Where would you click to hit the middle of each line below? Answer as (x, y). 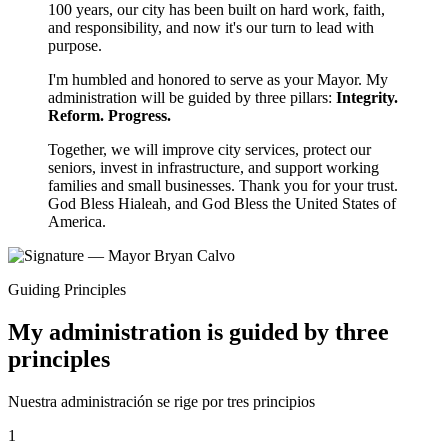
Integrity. (367, 97)
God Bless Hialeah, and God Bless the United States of (222, 203)
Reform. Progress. (109, 115)
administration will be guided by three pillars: (192, 97)
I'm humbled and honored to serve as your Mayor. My (218, 79)
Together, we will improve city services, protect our (209, 149)
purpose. (75, 45)
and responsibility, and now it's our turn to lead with (211, 27)
